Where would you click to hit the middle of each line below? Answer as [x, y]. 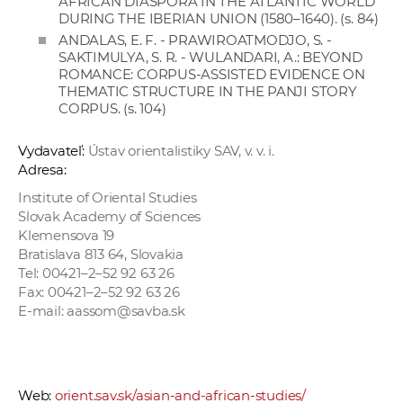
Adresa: [42, 169]
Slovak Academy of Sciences [110, 216]
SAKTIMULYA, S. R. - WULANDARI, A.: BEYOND [210, 57]
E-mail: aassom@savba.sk [102, 310]
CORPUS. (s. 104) [112, 108]
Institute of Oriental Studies [107, 197]
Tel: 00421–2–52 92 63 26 [96, 273]
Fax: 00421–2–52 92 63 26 [99, 291]
